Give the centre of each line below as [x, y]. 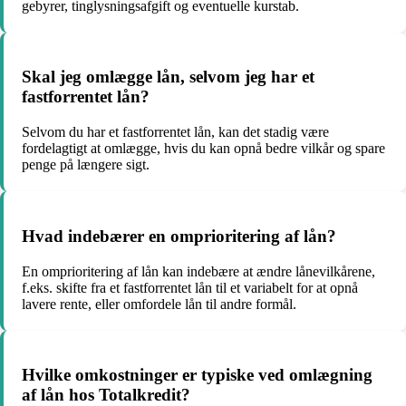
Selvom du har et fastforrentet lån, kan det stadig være [175, 132]
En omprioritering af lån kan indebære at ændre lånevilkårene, [198, 271]
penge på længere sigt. [86, 165]
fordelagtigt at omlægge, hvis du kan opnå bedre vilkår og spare [203, 149]
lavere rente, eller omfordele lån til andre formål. [159, 304]
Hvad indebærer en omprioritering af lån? [179, 236]
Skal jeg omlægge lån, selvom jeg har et [168, 77]
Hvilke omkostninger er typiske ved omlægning [197, 375]
